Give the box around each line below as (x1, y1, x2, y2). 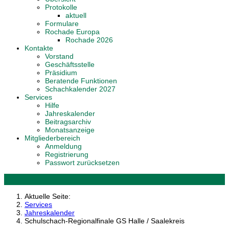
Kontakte (25, 44, 53, 52)
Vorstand (45, 52, 74, 60)
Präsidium (45, 68, 77, 77)
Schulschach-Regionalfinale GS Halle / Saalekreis (25, 217, 185, 225)
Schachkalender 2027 (45, 85, 116, 93)
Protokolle (45, 3, 77, 11)
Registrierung (45, 150, 88, 158)
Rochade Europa (45, 28, 100, 36)
